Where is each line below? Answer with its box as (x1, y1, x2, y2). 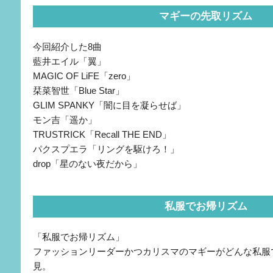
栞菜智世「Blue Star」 (32, 85, 124, 96)
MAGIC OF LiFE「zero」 (32, 70, 135, 81)
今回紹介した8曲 (32, 41, 102, 52)
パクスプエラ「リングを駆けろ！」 (32, 143, 179, 154)
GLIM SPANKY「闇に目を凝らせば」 (32, 99, 186, 110)
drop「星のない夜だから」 (32, 158, 142, 169)
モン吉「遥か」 (32, 114, 97, 125)
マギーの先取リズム (159, 10, 252, 22)
